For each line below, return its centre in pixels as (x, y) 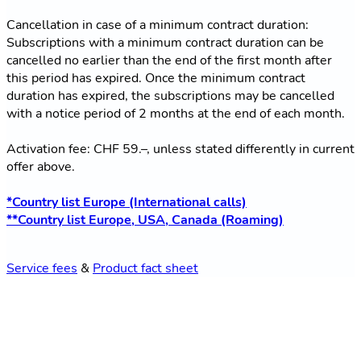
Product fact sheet (145, 269)
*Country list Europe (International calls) (127, 203)
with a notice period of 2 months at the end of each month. (176, 114)
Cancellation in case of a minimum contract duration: (158, 25)
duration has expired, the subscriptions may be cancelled (170, 96)
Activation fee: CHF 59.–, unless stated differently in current (180, 149)
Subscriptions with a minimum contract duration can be (165, 43)
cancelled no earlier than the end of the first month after (169, 61)
